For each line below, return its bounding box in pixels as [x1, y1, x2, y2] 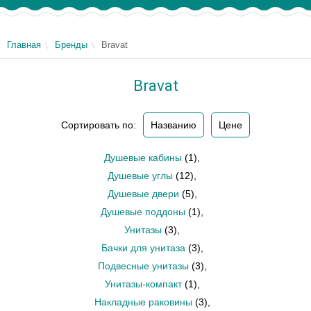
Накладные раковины [94, 296, 192, 308]
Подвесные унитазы [97, 260, 189, 271]
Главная [7, 40, 41, 50]
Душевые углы [108, 170, 173, 181]
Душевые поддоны [101, 206, 185, 217]
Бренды [55, 40, 87, 50]
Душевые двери [107, 188, 179, 199]
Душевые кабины [104, 152, 182, 163]
